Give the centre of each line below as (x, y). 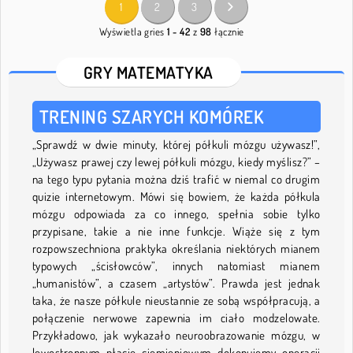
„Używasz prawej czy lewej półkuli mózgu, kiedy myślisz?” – (176, 162)
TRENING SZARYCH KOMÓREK (152, 117)
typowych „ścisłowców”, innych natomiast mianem (176, 266)
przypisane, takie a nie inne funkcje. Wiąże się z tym (176, 232)
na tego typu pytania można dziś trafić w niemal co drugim (176, 180)
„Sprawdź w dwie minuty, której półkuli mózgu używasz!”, (176, 145)
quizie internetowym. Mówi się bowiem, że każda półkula (176, 197)
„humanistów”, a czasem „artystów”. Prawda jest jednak (176, 284)
